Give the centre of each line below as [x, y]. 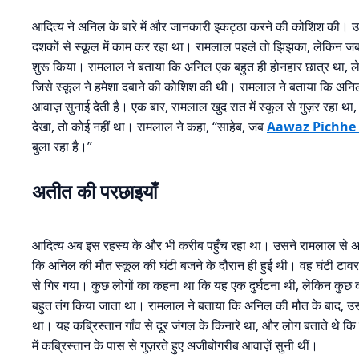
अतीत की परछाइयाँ [95, 192]
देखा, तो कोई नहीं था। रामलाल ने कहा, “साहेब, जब [149, 127]
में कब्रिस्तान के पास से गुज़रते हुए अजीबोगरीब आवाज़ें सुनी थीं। [175, 346]
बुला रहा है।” [62, 147]
